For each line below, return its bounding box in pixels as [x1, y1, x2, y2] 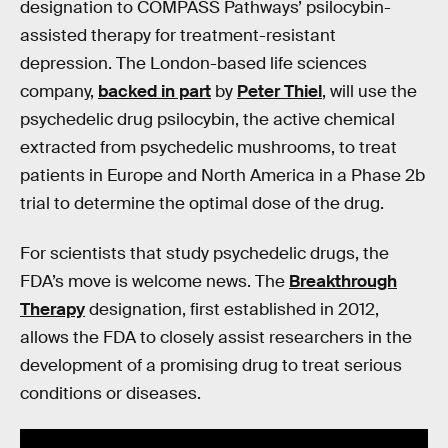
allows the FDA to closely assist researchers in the [20, 326, 412, 348]
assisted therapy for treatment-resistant [20, 25, 336, 46]
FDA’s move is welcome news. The [20, 270, 289, 292]
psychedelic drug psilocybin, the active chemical [20, 109, 395, 130]
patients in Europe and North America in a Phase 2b [20, 165, 425, 186]
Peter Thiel [237, 81, 322, 102]
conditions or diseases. [20, 382, 201, 404]
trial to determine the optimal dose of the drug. [20, 193, 384, 214]
